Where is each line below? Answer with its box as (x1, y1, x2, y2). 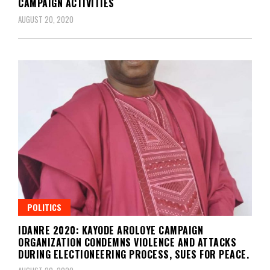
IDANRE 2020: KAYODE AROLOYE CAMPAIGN (18, 222, 203, 237)
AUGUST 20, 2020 (18, 13, 74, 26)
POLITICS (27, 200, 61, 213)
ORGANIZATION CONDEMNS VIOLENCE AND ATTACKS (18, 234, 236, 250)
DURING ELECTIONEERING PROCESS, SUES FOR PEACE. (18, 246, 249, 262)
